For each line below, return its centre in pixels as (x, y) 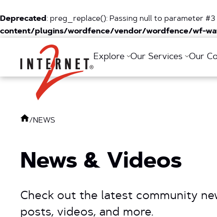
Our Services (158, 57)
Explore (110, 57)
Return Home (81, 48)
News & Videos (101, 163)
